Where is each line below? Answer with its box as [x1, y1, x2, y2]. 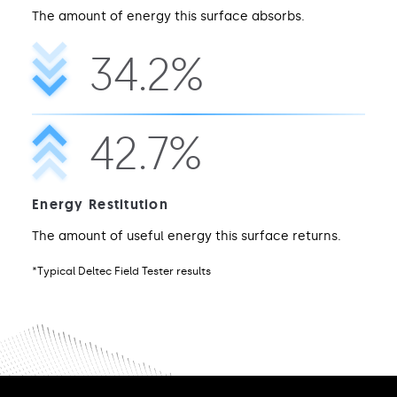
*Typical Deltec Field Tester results [32, 264, 211, 277]
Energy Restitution [32, 194, 169, 214]
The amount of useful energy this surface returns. [32, 228, 341, 244]
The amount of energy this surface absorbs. [32, 8, 305, 24]
